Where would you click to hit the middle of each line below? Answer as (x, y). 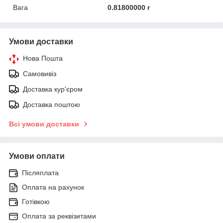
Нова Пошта (43, 58)
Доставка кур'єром (53, 89)
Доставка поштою (52, 104)
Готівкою (36, 201)
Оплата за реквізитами (59, 216)
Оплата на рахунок (53, 187)
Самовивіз (40, 73)
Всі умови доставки (44, 124)
